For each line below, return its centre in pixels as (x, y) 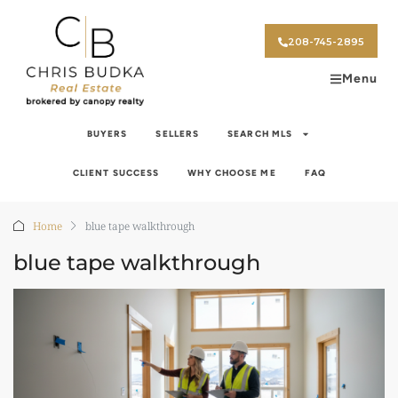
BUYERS (107, 133)
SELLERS (178, 133)
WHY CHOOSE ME (232, 172)
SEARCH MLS (260, 133)
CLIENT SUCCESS (116, 172)
